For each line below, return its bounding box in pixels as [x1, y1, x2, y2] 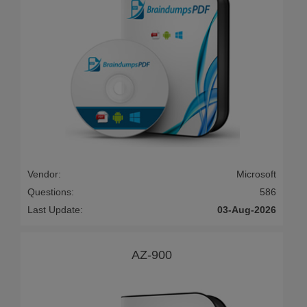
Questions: [27, 186, 74, 198]
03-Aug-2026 [217, 204, 276, 216]
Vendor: [27, 169, 61, 180]
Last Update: [27, 204, 83, 216]
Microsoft [236, 169, 276, 180]
